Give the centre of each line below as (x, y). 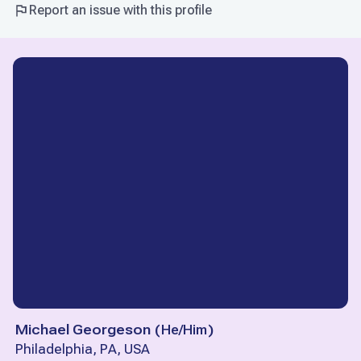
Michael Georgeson (83, 330)
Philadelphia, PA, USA (83, 350)
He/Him (184, 330)
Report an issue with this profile (120, 10)
